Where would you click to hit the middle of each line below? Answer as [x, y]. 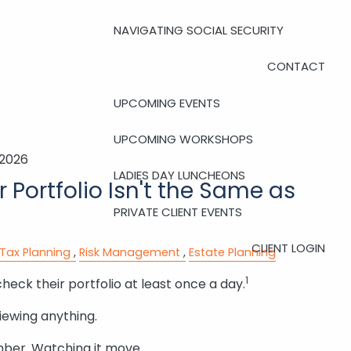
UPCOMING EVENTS [167, 103]
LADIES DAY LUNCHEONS [180, 175]
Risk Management [129, 253]
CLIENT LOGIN [288, 248]
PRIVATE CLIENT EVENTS [178, 212]
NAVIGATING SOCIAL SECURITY [199, 30]
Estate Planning [232, 253]
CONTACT [296, 67]
